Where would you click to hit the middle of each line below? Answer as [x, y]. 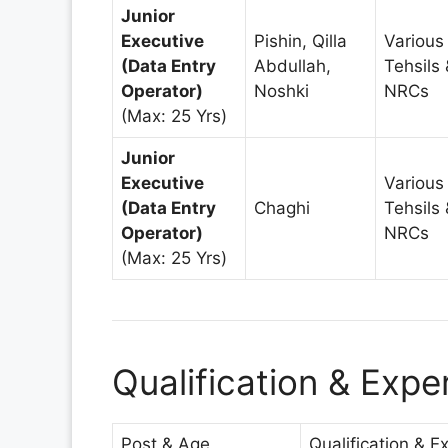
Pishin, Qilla [300, 40]
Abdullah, [292, 65]
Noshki [281, 90]
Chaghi [282, 207]
